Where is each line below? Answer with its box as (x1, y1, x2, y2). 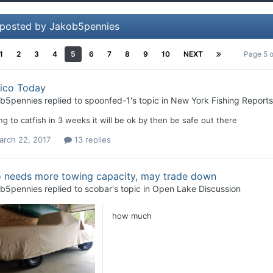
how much (112, 210, 152, 221)
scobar (84, 183, 112, 194)
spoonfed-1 (84, 94, 130, 105)
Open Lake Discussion (152, 183, 241, 194)
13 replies (71, 134, 111, 144)
